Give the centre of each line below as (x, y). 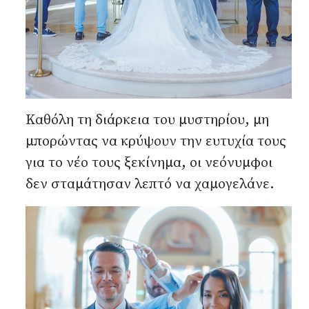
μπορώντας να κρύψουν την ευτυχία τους (156, 141)
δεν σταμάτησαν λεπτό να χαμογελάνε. (150, 184)
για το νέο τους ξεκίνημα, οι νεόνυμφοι (149, 162)
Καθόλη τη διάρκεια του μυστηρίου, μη (147, 120)
